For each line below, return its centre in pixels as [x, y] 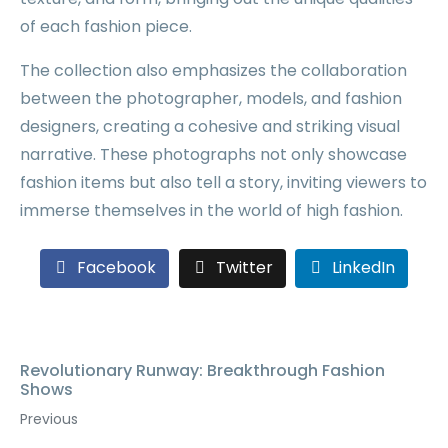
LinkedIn [364, 268]
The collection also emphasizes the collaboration [213, 70]
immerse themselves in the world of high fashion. [211, 210]
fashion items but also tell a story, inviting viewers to [223, 182]
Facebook [116, 268]
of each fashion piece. [106, 26]
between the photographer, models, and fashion [211, 98]
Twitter [244, 268]
